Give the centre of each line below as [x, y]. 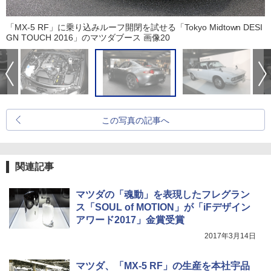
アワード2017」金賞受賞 [130, 220]
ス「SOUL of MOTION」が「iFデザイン [163, 207]
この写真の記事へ [135, 121]
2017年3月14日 [230, 236]
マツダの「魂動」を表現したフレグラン [163, 195]
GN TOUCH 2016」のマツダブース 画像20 [88, 38]
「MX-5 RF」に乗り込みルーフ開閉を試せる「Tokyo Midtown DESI [135, 28]
